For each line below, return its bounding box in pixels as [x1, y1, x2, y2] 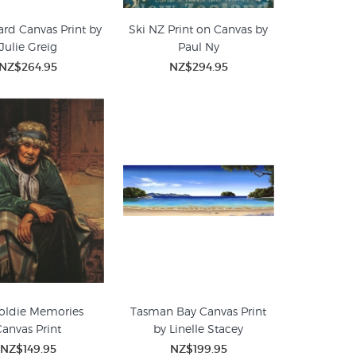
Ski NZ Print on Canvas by [129, 22, 269, 36]
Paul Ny [177, 40, 219, 53]
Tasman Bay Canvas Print [130, 304, 267, 318]
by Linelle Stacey [153, 322, 244, 335]
